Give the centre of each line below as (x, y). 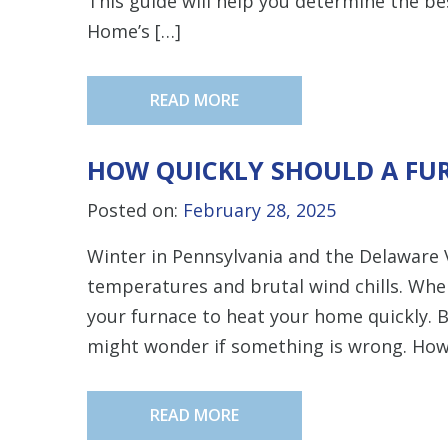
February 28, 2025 (259, 209)
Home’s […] (134, 30)
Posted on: (135, 209)
